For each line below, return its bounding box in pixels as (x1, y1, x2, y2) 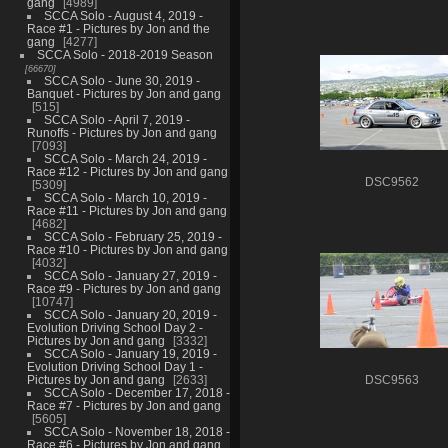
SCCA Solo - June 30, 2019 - (43, 73, 200, 87)
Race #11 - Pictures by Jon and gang (26, 203, 227, 217)
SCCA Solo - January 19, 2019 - (43, 346, 217, 360)
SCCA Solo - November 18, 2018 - (43, 424, 230, 438)
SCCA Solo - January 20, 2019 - (43, 307, 217, 321)
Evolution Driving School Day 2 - (26, 320, 203, 334)
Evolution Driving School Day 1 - (26, 359, 203, 373)
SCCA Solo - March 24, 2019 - (43, 151, 207, 165)
